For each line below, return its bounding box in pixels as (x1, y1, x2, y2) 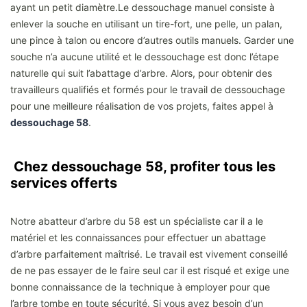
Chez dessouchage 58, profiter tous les (10, 158, 275, 175)
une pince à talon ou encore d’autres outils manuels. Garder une (10, 34, 294, 46)
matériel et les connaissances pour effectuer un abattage (10, 231, 266, 243)
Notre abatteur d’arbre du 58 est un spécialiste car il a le (10, 214, 263, 227)
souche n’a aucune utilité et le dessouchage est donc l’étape (10, 50, 279, 62)
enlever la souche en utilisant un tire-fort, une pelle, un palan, (10, 17, 282, 29)
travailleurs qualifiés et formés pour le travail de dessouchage (10, 83, 285, 95)
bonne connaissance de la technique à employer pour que (10, 280, 270, 293)
